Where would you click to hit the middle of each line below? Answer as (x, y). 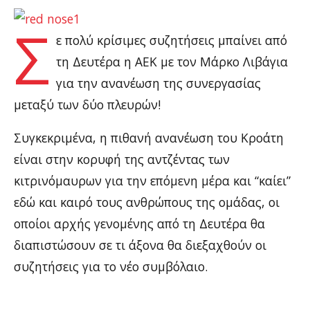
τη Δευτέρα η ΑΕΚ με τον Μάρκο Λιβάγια (172, 61)
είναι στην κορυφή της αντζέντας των (122, 159)
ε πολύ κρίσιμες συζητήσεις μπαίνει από (172, 40)
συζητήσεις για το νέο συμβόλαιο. (111, 266)
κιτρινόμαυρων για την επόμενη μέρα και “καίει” (152, 181)
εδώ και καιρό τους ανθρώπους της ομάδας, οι (147, 202)
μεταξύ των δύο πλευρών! (87, 104)
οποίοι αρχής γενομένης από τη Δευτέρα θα (139, 224)
